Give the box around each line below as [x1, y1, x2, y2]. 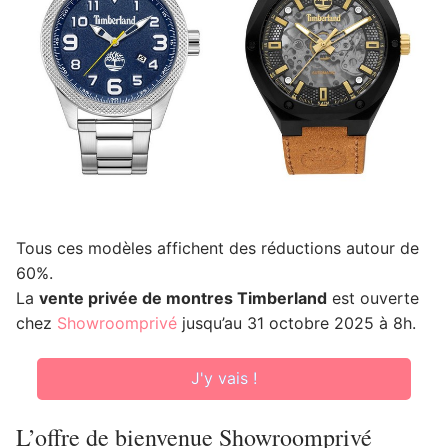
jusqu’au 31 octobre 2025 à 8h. [177, 312, 416, 333]
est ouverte [327, 287, 419, 308]
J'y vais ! [190, 368, 257, 389]
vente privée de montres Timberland [39, 287, 327, 308]
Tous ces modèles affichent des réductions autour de [16, 237, 419, 258]
